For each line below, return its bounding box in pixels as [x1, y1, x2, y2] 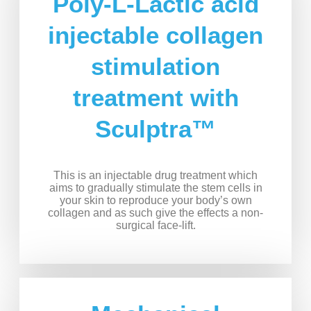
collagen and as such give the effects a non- [48, 207, 263, 219]
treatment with [72, 84, 239, 112]
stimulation [91, 53, 220, 81]
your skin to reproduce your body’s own [59, 194, 252, 207]
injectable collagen [48, 22, 263, 49]
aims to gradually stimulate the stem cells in [49, 182, 262, 194]
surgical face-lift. [115, 219, 196, 232]
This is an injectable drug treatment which [53, 169, 258, 182]
